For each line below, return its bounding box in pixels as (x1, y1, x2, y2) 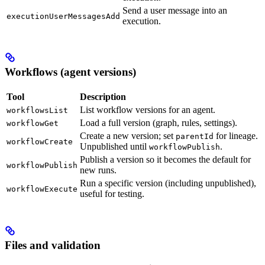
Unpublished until (80, 141, 149, 152)
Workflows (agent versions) (5, 66, 136, 79)
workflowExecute (7, 185, 77, 194)
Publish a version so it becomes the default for (80, 154, 251, 165)
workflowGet (7, 119, 59, 128)
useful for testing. (80, 189, 144, 199)
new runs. (80, 165, 117, 176)
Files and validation (5, 238, 101, 251)
